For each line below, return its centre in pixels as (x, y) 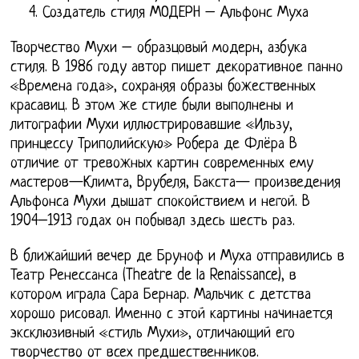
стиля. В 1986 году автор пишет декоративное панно (177, 67)
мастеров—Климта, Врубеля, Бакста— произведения (176, 183)
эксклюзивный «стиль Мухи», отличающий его (153, 333)
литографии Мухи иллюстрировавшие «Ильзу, (152, 125)
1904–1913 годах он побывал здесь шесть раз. (153, 221)
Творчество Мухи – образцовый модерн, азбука (159, 48)
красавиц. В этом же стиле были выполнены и (152, 106)
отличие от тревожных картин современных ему (162, 163)
